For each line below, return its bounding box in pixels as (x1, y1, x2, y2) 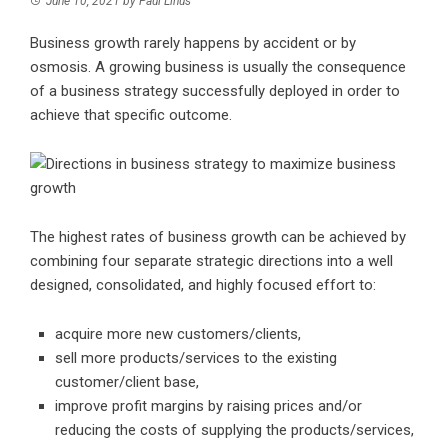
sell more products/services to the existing (55, 349, 337, 368)
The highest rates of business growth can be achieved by (30, 228, 406, 247)
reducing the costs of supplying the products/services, (55, 421, 414, 440)
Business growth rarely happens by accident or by (30, 34, 356, 53)
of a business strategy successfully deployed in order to (30, 82, 400, 101)
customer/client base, (55, 373, 199, 392)
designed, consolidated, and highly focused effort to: (30, 276, 376, 295)
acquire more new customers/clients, (55, 325, 301, 344)
